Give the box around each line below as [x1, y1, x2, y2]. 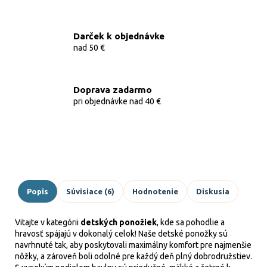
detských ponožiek [80, 218, 157, 227]
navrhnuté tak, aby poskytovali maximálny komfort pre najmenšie [15, 240, 252, 250]
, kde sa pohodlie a [157, 218, 225, 227]
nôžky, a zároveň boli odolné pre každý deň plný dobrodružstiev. [15, 252, 252, 261]
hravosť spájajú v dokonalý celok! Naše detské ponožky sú [15, 229, 228, 238]
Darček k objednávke [73, 30, 164, 41]
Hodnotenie [132, 187, 178, 195]
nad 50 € [73, 42, 105, 52]
